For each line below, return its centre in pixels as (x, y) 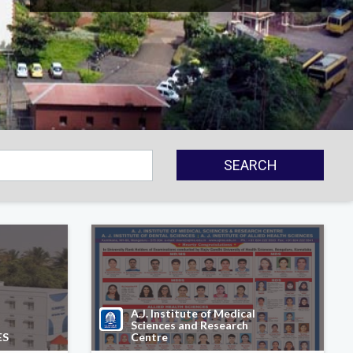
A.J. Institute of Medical (193, 313)
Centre (149, 337)
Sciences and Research (189, 325)
